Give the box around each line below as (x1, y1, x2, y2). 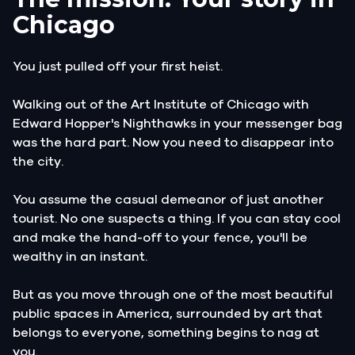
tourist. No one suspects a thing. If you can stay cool (13, 212, 341, 225)
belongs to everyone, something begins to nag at (13, 326, 319, 339)
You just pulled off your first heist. (13, 59, 223, 73)
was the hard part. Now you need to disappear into (13, 136, 334, 149)
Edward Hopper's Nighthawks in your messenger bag (13, 116, 342, 130)
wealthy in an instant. (13, 250, 147, 263)
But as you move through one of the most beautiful (13, 288, 333, 301)
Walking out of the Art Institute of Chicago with (13, 97, 309, 111)
